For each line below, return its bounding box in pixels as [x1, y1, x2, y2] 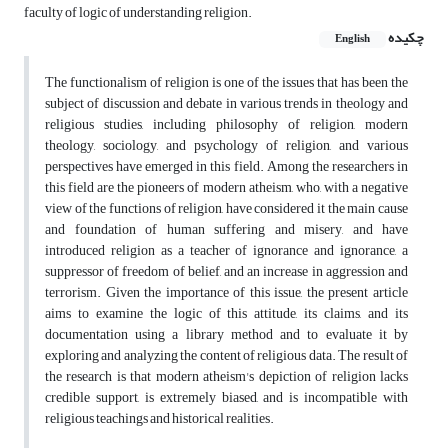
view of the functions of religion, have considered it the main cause [45, 195, 408, 223]
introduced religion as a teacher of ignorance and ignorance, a [45, 237, 408, 265]
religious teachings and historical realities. [45, 405, 274, 433]
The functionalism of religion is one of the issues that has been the [45, 69, 408, 97]
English [335, 29, 370, 50]
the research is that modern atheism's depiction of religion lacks [45, 363, 408, 391]
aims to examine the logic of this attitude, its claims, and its [45, 300, 408, 328]
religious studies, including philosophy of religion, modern [45, 111, 408, 139]
